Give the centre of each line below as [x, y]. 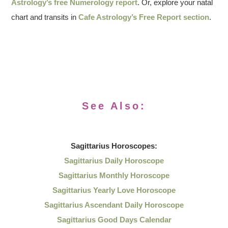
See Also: [114, 106]
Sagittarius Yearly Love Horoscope [114, 190]
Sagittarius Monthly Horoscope [114, 175]
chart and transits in [45, 17]
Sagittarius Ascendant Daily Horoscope [114, 205]
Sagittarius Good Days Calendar [114, 220]
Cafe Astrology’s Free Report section [144, 17]
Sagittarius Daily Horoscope [114, 161]
